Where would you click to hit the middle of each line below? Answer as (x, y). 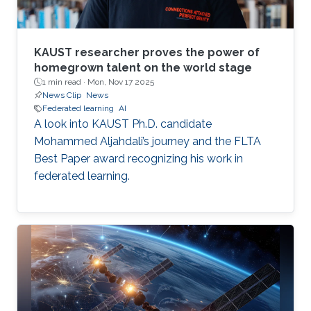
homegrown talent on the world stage (143, 68)
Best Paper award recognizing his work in (138, 159)
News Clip (62, 95)
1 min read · (65, 82)
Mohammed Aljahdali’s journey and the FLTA (148, 142)
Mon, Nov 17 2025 (121, 82)
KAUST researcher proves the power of (147, 53)
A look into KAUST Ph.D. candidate (123, 124)
